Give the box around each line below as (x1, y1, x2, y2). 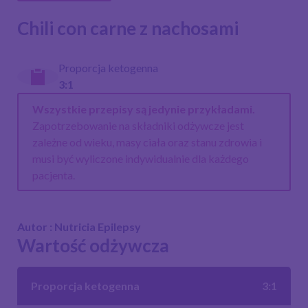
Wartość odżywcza (17, 234, 169, 257)
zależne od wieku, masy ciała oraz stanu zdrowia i (32, 135, 262, 148)
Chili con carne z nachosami (17, 17, 239, 40)
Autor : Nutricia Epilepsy (17, 220, 141, 234)
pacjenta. (32, 168, 75, 181)
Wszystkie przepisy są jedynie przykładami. (32, 102, 255, 115)
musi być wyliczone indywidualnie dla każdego (32, 151, 249, 165)
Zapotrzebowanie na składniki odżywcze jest (32, 118, 244, 132)
